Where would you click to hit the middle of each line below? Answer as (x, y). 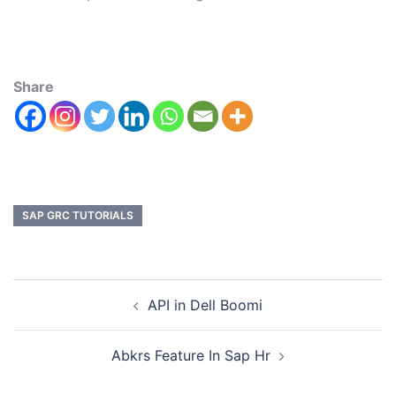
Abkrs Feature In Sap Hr (191, 356)
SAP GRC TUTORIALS (78, 216)
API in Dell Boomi (205, 305)
